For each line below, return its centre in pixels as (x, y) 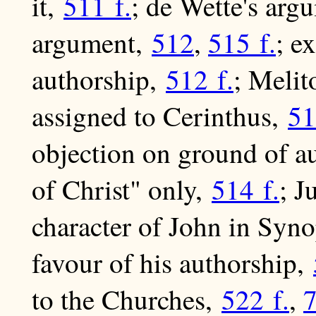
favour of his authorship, (172, 263)
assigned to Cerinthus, (160, 116)
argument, (92, 43)
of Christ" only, (122, 189)
